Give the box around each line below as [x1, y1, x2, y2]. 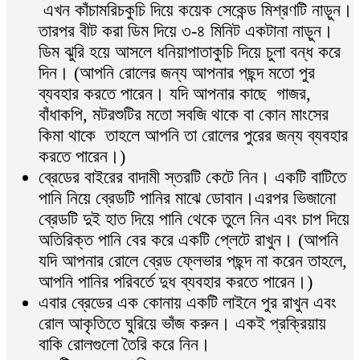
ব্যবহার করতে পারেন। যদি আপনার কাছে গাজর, [39, 84, 311, 104]
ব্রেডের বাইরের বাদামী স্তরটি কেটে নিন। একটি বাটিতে [39, 167, 346, 188]
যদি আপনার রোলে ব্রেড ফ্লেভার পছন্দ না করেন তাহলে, [39, 251, 347, 272]
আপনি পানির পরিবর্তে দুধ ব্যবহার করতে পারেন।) [39, 272, 313, 292]
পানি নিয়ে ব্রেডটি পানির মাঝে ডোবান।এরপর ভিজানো [39, 188, 336, 209]
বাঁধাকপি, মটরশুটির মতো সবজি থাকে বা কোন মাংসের [39, 104, 329, 125]
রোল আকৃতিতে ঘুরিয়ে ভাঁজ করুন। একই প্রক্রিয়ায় [39, 313, 326, 334]
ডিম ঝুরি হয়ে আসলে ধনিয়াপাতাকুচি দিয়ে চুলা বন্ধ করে [39, 42, 341, 63]
